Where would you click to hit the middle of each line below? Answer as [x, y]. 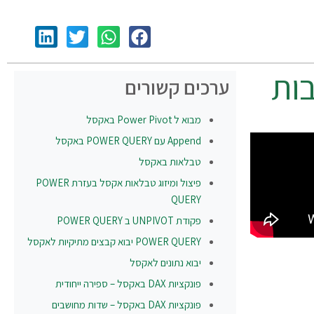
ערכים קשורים [177, 87]
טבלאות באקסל [170, 161]
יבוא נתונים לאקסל [166, 262]
